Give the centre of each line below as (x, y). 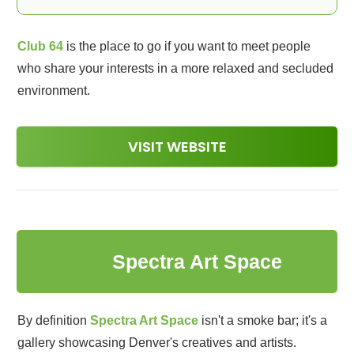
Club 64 (40, 46)
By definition (54, 320)
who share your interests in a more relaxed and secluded (175, 68)
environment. (54, 90)
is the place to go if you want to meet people (187, 46)
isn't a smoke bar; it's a (263, 320)
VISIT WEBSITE (177, 147)
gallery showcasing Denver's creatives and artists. (157, 343)
